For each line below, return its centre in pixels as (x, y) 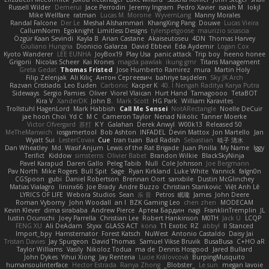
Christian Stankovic (192, 187)
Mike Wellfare (50, 15)
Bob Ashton (118, 132)
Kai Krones (98, 62)
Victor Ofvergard (51, 125)
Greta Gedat (38, 70)
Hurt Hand (171, 93)
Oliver (98, 93)
